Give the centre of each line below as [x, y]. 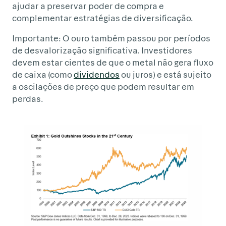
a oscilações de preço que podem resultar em [103, 86]
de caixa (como [43, 74]
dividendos [97, 74]
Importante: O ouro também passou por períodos [111, 38]
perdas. [28, 98]
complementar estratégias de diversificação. [103, 17]
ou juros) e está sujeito [165, 74]
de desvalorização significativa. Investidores [102, 50]
